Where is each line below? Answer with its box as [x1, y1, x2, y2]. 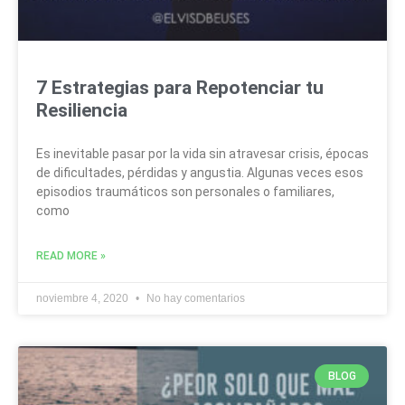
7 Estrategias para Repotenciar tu [36, 76, 324, 99]
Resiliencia [36, 99, 127, 121]
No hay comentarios [144, 291, 245, 305]
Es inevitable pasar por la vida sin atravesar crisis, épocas [36, 146, 369, 161]
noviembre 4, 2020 [36, 291, 131, 305]
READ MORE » [36, 249, 106, 262]
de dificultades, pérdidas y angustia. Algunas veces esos [36, 165, 363, 180]
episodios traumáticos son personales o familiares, [36, 184, 334, 199]
